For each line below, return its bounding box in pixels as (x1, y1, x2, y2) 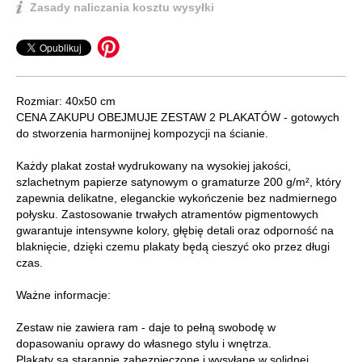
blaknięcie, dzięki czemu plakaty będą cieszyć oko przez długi (16, 240, 330, 254)
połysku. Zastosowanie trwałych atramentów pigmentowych (16, 208, 318, 221)
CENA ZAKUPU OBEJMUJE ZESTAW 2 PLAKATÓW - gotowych (16, 111, 339, 124)
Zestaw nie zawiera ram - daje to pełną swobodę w (16, 321, 276, 335)
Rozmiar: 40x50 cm (16, 95, 116, 108)
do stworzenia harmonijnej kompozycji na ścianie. (16, 127, 268, 141)
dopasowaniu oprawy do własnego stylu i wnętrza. (16, 337, 271, 351)
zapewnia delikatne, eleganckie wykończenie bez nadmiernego (16, 192, 337, 205)
